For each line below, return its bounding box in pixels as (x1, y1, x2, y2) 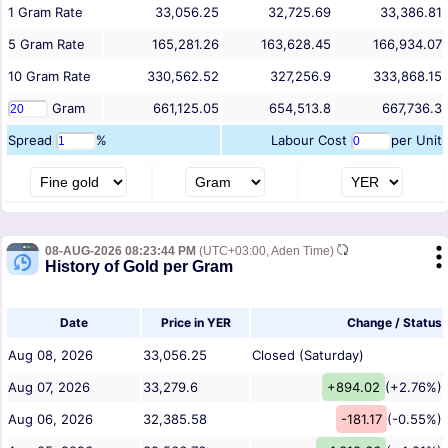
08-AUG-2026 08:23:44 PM (45, 244, 196, 259)
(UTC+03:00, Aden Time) (196, 244, 337, 259)
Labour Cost (271, 132, 351, 149)
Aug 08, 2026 (8, 347, 93, 364)
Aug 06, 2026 (8, 411, 93, 428)
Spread (8, 132, 56, 149)
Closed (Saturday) (252, 347, 364, 364)
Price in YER (160, 315, 231, 331)
